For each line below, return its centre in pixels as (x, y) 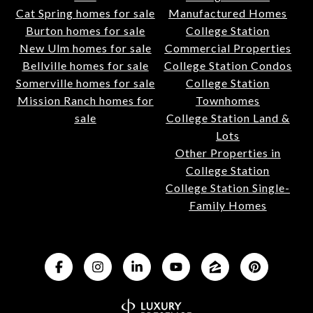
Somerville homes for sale (85, 82)
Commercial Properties (228, 48)
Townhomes (228, 100)
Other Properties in (228, 152)
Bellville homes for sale (85, 65)
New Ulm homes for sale (85, 48)
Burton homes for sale (85, 30)
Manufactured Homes (228, 13)
